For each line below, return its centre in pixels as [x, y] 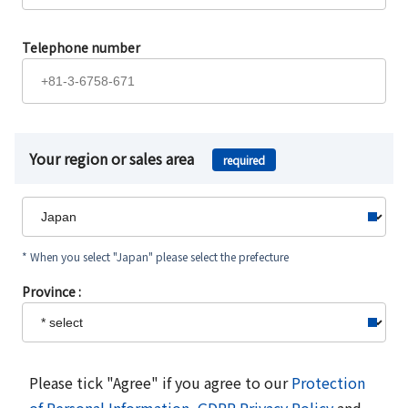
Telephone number [81, 47]
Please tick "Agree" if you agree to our [160, 382]
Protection [328, 382]
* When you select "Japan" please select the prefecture [155, 256]
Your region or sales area [113, 158]
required [244, 159]
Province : [51, 291]
